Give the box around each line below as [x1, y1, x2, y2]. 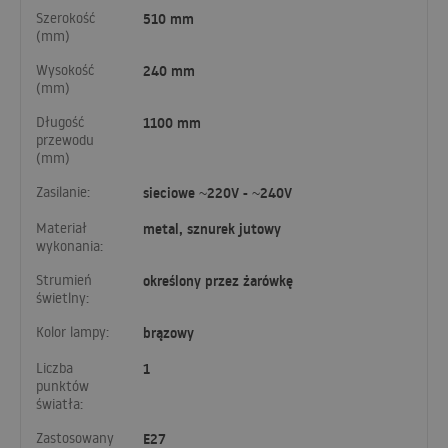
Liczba [36, 359, 73, 378]
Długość [36, 113, 84, 132]
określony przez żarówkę [143, 271, 293, 292]
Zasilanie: [36, 183, 90, 202]
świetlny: [36, 289, 89, 308]
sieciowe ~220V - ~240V [143, 183, 292, 204]
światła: [36, 395, 83, 414]
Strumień [36, 271, 92, 290]
